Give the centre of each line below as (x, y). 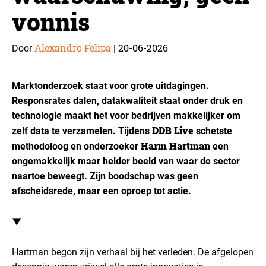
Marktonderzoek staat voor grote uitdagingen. (110, 86)
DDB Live (173, 130)
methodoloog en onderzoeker (76, 146)
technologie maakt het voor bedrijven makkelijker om (126, 115)
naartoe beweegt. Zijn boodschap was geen (105, 176)
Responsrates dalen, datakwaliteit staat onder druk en (127, 101)
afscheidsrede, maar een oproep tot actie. (102, 191)
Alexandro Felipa (73, 48)
